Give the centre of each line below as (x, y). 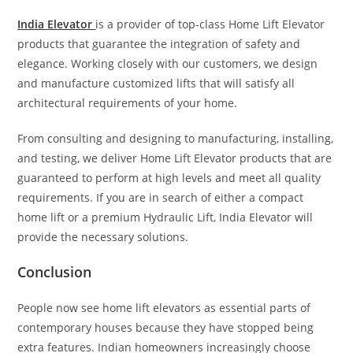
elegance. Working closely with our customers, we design (168, 63)
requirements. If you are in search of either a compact (161, 197)
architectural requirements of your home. (128, 102)
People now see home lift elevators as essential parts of (164, 307)
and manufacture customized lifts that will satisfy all (156, 83)
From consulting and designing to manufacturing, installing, (176, 138)
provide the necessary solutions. (103, 236)
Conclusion (55, 271)
